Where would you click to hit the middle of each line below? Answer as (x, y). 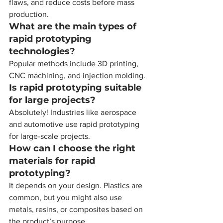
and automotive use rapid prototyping (75, 124)
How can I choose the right (73, 148)
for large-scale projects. (50, 136)
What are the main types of (74, 26)
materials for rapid (53, 161)
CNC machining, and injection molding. (77, 75)
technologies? (42, 51)
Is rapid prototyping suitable (76, 88)
